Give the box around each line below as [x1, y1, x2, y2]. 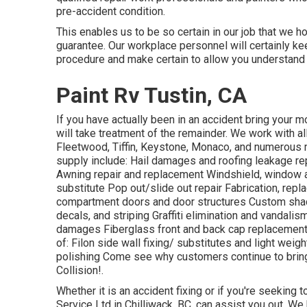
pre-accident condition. [56, 5, 165, 18]
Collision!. [56, 264, 103, 277]
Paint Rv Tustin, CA [56, 82, 247, 108]
